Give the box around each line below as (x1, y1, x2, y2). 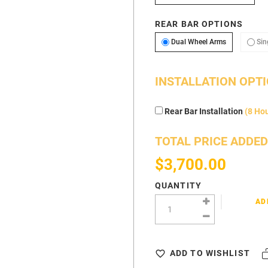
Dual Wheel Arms (170, 38, 226, 47)
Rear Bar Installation (162, 106, 245, 116)
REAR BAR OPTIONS (154, 19, 243, 29)
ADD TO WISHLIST (169, 248, 250, 258)
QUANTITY (154, 180, 202, 190)
